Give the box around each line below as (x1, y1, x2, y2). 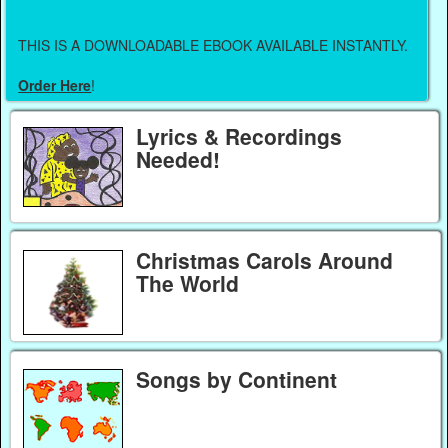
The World (135, 267, 239, 298)
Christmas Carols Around (135, 244, 393, 275)
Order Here (18, 74, 92, 95)
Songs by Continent (135, 364, 337, 395)
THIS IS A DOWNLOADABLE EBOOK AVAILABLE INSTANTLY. (18, 34, 409, 55)
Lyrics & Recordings (135, 121, 342, 152)
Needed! (135, 144, 220, 175)
